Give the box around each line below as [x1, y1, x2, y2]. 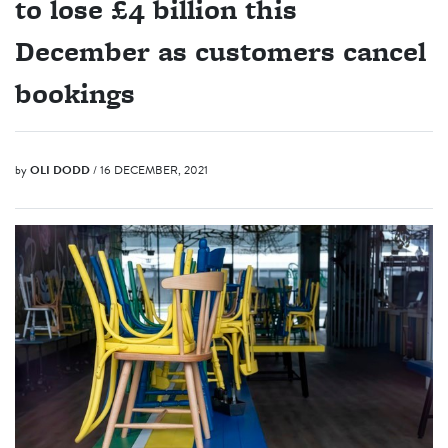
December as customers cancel [15, 32, 426, 72]
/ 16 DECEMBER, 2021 [93, 161, 208, 180]
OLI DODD [30, 161, 90, 180]
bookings [15, 74, 135, 114]
